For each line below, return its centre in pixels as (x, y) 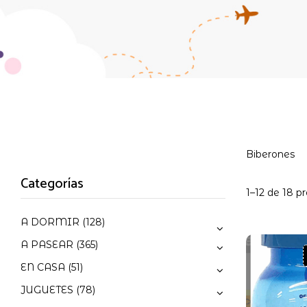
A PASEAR (47, 245)
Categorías (52, 184)
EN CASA (43, 268)
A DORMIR (50, 222)
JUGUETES (47, 290)
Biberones (270, 155)
